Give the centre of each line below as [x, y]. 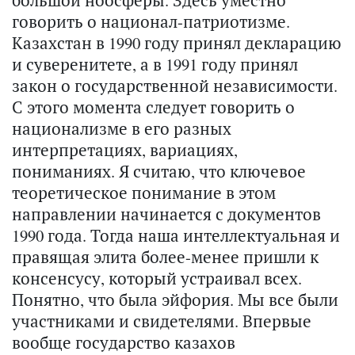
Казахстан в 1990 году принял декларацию [177, 43]
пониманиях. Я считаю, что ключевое [159, 172]
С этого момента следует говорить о [153, 107]
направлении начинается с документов [166, 214]
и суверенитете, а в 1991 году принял [155, 65]
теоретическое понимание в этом [144, 193]
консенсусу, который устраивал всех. [157, 279]
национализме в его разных [122, 129]
